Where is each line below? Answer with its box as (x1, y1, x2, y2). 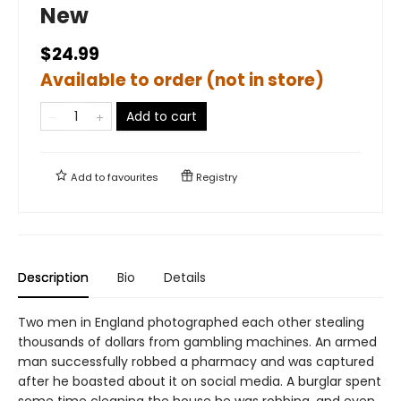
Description (18, 268, 89, 286)
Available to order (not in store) (40, 67, 324, 92)
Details (164, 268, 206, 286)
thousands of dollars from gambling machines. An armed (18, 332, 377, 351)
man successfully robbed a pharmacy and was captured (18, 352, 374, 371)
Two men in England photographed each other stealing (18, 312, 364, 331)
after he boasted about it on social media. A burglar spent (18, 371, 381, 390)
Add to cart (126, 107, 197, 125)
